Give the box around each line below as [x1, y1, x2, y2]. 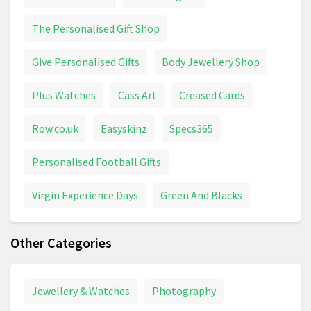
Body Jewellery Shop [162, 55, 260, 69]
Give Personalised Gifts [32, 55, 140, 69]
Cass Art [118, 88, 157, 103]
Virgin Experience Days [32, 188, 138, 203]
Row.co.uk [32, 121, 78, 136]
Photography [152, 284, 216, 299]
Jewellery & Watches [32, 284, 130, 299]
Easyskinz [101, 121, 147, 136]
